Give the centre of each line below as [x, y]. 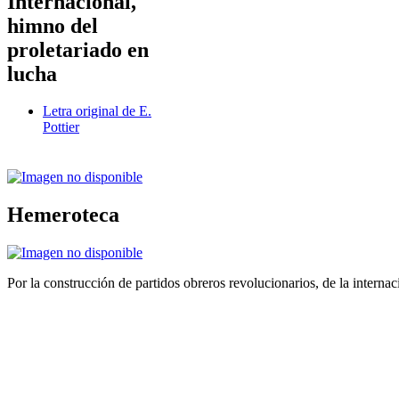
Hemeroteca [63, 215]
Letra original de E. [97, 111]
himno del [53, 25]
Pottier [61, 127]
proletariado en [78, 49]
